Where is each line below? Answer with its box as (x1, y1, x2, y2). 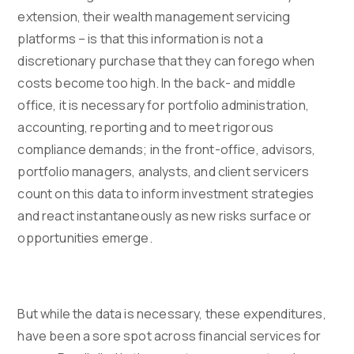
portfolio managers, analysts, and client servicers (17, 163, 310, 181)
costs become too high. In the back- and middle (17, 74, 296, 92)
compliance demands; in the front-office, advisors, (17, 141, 316, 159)
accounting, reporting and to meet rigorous (17, 119, 274, 137)
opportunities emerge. (17, 229, 153, 247)
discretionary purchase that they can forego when (17, 52, 315, 70)
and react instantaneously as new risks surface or (17, 207, 312, 225)
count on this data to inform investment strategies (17, 185, 314, 203)
